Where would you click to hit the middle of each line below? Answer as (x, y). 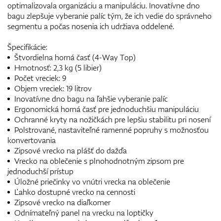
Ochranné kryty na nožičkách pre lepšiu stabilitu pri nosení (111, 119)
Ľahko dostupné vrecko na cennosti (74, 192)
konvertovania (32, 140)
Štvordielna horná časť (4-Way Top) (74, 57)
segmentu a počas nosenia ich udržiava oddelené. (91, 26)
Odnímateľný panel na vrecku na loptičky (83, 212)
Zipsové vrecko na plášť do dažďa (70, 150)
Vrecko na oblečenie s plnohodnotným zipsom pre (98, 161)
